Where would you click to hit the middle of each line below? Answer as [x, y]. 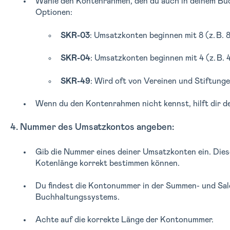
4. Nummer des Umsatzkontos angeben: [92, 128]
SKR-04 [75, 58]
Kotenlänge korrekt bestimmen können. [107, 163]
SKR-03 [75, 35]
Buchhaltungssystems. [77, 197]
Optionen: [54, 13]
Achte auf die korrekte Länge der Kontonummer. [124, 220]
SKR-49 [75, 81]
